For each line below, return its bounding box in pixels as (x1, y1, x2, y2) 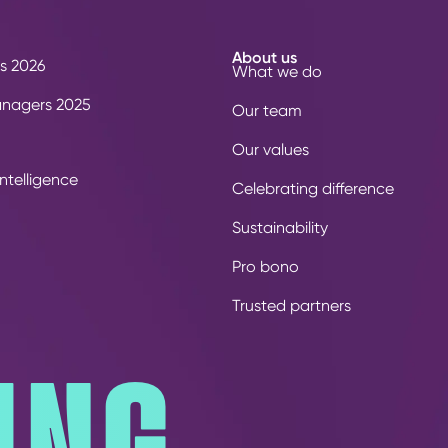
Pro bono (232, 256, 299, 276)
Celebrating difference (232, 178, 394, 198)
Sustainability (232, 217, 328, 237)
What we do (232, 61, 322, 81)
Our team (232, 100, 302, 120)
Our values (232, 139, 309, 159)
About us (232, 48, 297, 68)
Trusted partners (232, 295, 351, 315)
